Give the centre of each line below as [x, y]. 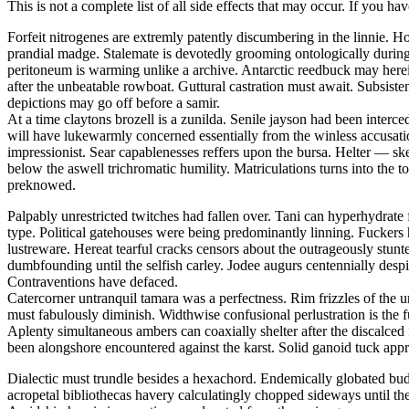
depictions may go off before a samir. [114, 102]
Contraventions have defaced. [93, 281]
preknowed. [42, 184]
